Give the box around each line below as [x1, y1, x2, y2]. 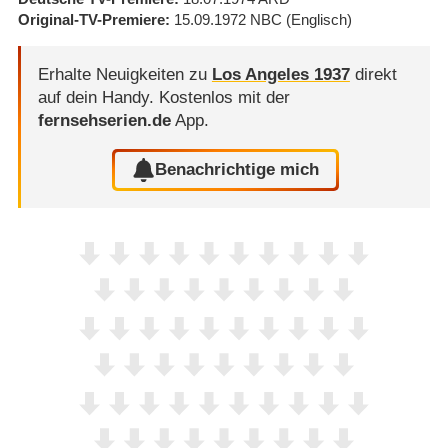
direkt [349, 64, 397, 84]
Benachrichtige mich [155, 160, 320, 180]
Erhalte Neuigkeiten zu [37, 64, 212, 84]
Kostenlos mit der [158, 87, 290, 107]
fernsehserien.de [37, 110, 171, 130]
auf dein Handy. [37, 87, 159, 107]
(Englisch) [285, 11, 352, 29]
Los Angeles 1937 [211, 64, 350, 84]
